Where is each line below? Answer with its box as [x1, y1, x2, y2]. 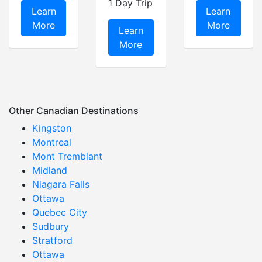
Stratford [32, 234, 73, 246]
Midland [32, 164, 67, 176]
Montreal [32, 136, 71, 148]
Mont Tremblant [32, 150, 102, 162]
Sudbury [32, 220, 69, 232]
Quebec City [32, 206, 87, 218]
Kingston [32, 122, 71, 134]
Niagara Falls [32, 178, 89, 190]
